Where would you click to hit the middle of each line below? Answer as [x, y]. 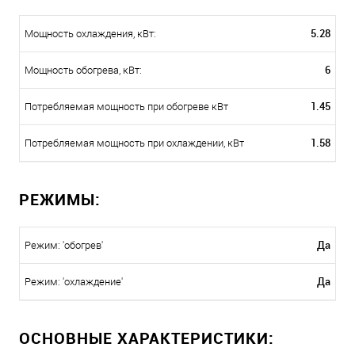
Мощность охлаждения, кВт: [90, 34]
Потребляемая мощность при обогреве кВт [126, 107]
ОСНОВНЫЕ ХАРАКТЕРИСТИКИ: [147, 338]
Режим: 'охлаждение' [74, 282]
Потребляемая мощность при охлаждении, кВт [134, 143]
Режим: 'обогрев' [64, 246]
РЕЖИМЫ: [60, 200]
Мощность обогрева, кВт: [83, 71]
